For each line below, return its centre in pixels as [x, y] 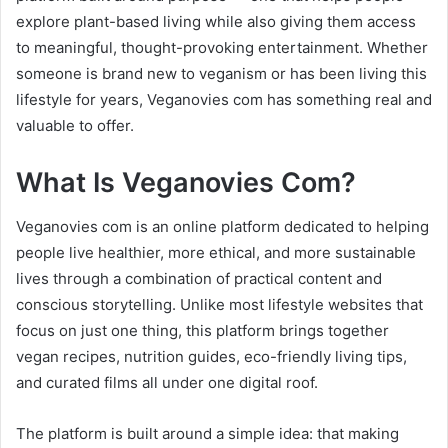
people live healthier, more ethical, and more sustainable [216, 253]
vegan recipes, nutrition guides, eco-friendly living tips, [211, 357]
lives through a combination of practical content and [199, 279]
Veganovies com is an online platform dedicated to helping [222, 227]
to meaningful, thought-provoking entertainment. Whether [222, 47]
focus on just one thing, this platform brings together [202, 331]
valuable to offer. [75, 125]
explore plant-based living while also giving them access [216, 21]
